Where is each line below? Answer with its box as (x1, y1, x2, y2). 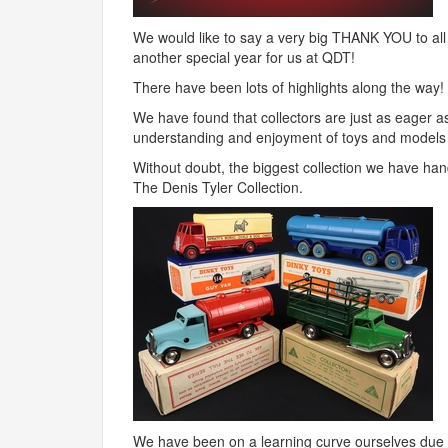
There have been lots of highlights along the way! (133, 77, 444, 97)
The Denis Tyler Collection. (133, 177, 307, 197)
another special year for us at (133, 47, 322, 67)
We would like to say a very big (133, 27, 332, 47)
